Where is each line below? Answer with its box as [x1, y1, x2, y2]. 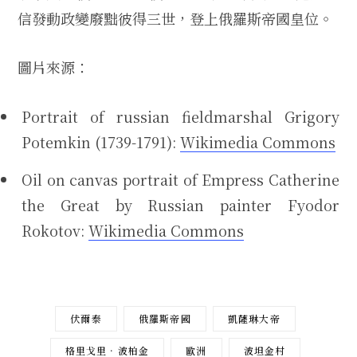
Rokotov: [22, 219, 88, 241]
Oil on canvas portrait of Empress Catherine [22, 168, 339, 190]
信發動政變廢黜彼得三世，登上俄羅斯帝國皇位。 [18, 7, 333, 29]
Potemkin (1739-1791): [22, 131, 180, 153]
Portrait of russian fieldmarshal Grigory [22, 106, 339, 127]
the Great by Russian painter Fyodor [22, 194, 339, 215]
